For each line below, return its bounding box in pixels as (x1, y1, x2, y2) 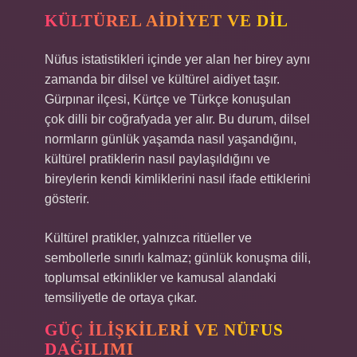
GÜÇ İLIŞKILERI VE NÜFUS (45, 320, 284, 339)
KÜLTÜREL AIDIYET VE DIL (45, 11, 288, 30)
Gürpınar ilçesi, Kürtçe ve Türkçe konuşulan (45, 92, 291, 106)
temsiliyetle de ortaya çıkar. (45, 291, 197, 304)
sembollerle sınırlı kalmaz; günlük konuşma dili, (45, 251, 311, 265)
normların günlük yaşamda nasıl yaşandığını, (45, 132, 296, 146)
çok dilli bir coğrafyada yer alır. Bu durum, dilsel (45, 112, 310, 126)
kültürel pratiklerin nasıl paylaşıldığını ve (45, 152, 270, 166)
